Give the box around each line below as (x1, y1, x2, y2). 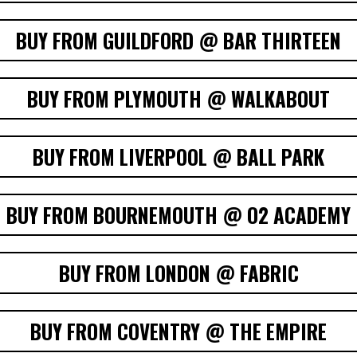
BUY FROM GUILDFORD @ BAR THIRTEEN (16, 25, 341, 56)
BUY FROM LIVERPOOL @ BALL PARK (33, 142, 324, 172)
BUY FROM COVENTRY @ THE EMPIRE (30, 316, 327, 347)
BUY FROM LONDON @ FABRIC (58, 258, 299, 288)
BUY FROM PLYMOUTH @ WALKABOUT (27, 84, 330, 114)
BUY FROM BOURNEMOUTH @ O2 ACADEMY (6, 200, 351, 230)
